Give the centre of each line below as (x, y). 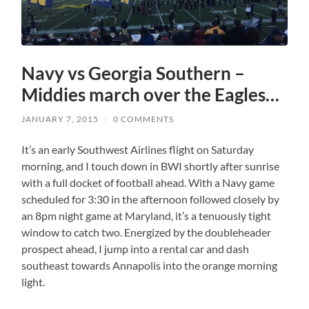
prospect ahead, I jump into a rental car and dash (136, 249)
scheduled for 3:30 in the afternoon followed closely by (151, 199)
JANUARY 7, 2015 (60, 119)
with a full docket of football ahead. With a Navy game (148, 183)
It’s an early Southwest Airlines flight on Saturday (138, 150)
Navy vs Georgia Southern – (133, 73)
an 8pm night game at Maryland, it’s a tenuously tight (147, 216)
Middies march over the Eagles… (151, 95)
